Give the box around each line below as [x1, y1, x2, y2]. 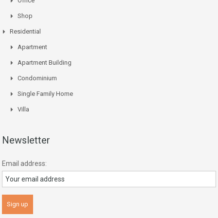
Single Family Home [18, 90, 73, 97]
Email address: [2, 159, 47, 167]
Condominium [18, 74, 57, 82]
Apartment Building [18, 58, 72, 66]
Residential [10, 27, 41, 35]
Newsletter [2, 134, 50, 146]
